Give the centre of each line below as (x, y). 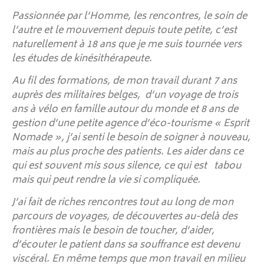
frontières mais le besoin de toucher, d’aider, (113, 231)
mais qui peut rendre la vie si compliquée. (106, 180)
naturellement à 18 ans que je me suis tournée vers (127, 44)
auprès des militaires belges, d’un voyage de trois (125, 95)
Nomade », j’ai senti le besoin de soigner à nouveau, (131, 138)
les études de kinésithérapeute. (82, 59)
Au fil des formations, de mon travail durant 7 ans (124, 81)
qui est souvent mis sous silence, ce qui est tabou (126, 166)
